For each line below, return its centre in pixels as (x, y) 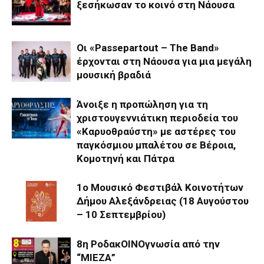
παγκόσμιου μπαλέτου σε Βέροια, (156, 145)
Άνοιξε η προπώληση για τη (142, 104)
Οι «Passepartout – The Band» (148, 47)
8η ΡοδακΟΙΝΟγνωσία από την (148, 244)
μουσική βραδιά (114, 75)
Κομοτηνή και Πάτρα (126, 158)
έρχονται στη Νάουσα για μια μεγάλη (164, 61)
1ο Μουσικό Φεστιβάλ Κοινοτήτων (160, 187)
